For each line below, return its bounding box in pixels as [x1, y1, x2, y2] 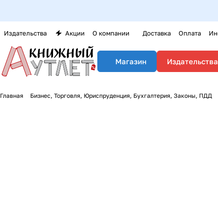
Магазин [115, 57, 146, 66]
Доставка [143, 29, 171, 37]
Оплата [179, 29, 201, 37]
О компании [92, 29, 129, 37]
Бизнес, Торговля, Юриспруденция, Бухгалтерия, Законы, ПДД [30, 92, 212, 99]
